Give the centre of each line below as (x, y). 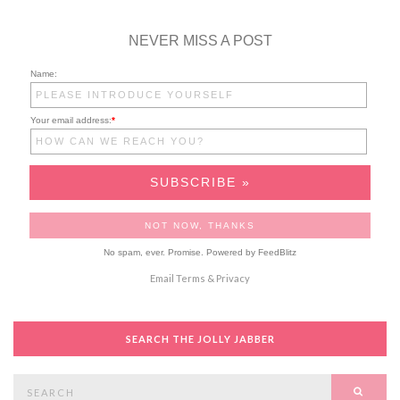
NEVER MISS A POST (200, 41)
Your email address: (71, 121)
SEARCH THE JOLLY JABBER (200, 339)
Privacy (233, 279)
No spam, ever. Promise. (155, 253)
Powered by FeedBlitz (251, 253)
